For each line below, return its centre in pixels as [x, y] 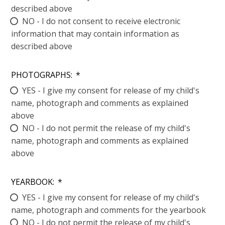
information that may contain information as [95, 34]
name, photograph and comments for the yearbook [109, 210]
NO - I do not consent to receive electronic [101, 21]
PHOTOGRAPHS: [42, 75]
